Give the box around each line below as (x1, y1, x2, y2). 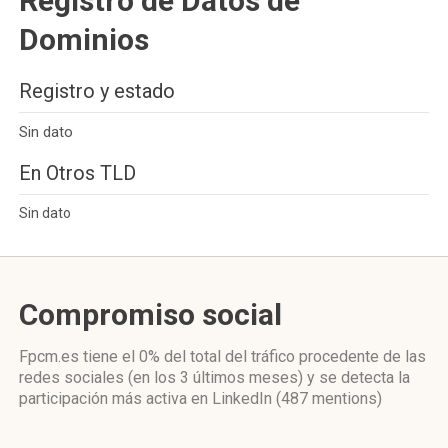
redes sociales (19, 368, 128, 387)
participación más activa (19, 389, 191, 408)
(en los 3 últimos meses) (128, 368, 303, 387)
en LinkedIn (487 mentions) (191, 389, 382, 408)
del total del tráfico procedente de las (160, 347, 426, 366)
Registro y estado (19, 79, 175, 103)
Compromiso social (19, 297, 282, 332)
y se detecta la (303, 368, 410, 387)
